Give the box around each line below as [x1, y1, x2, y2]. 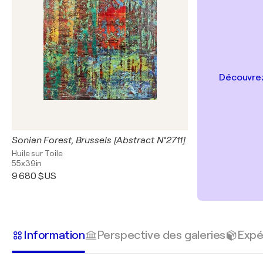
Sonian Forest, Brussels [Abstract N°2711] [12, 135, 186, 146]
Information [23, 228, 85, 242]
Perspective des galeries [96, 228, 225, 242]
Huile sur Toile [12, 149, 63, 158]
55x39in [12, 159, 42, 168]
